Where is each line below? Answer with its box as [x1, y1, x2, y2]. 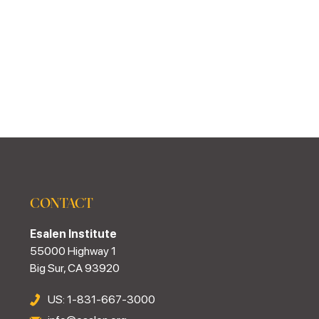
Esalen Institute [30, 227, 117, 241]
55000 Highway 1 [30, 244, 117, 258]
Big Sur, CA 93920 [30, 261, 120, 275]
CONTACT [30, 194, 93, 211]
